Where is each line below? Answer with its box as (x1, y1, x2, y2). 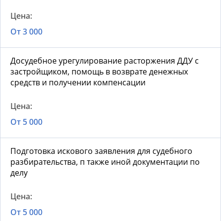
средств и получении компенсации (10, 77, 146, 88)
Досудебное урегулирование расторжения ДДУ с (10, 55, 199, 67)
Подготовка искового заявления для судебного (10, 146, 192, 157)
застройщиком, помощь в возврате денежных (10, 66, 188, 77)
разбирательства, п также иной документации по (10, 156, 200, 168)
